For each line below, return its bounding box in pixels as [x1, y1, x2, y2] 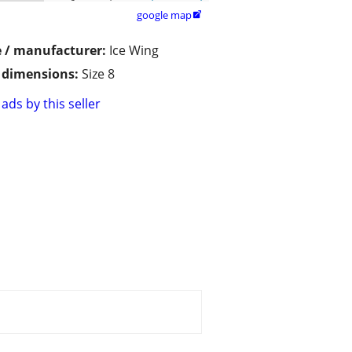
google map [137, 8, 192, 23]
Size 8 [82, 65, 115, 83]
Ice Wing [109, 42, 159, 60]
